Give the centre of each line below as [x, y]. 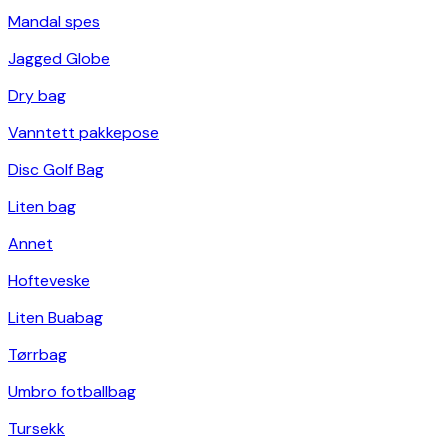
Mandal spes [54, 22]
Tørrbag [37, 355]
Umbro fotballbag [72, 392]
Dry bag [37, 96]
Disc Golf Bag [56, 170]
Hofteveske [49, 281]
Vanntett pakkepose [83, 133]
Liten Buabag [55, 318]
